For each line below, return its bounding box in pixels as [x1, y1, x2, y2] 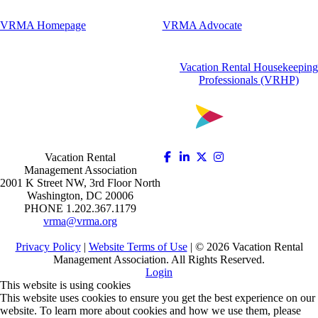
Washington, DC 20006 [27, 189, 133, 202]
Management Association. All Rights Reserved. [53, 253, 265, 265]
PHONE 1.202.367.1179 [24, 202, 136, 214]
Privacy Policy [15, 240, 81, 253]
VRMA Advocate [162, 19, 242, 32]
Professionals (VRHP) [199, 74, 299, 87]
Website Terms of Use [88, 240, 187, 253]
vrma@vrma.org [43, 214, 117, 227]
